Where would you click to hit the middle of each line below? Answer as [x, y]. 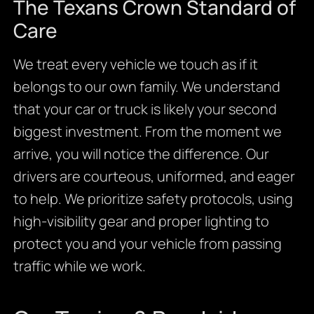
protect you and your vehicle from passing [147, 243]
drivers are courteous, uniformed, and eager [154, 176]
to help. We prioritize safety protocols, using [153, 198]
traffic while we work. [79, 266]
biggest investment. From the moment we [147, 131]
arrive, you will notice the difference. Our [141, 153]
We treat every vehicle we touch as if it [135, 64]
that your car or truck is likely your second [145, 109]
